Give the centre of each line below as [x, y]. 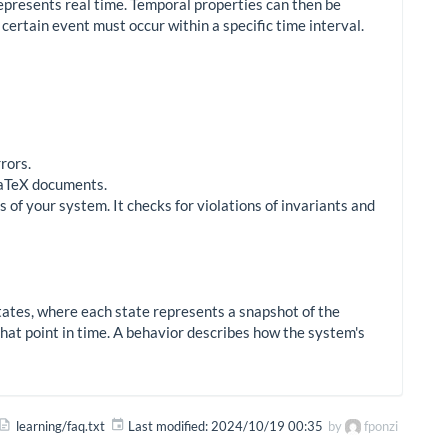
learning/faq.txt [60, 425]
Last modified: [168, 425]
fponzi [381, 425]
